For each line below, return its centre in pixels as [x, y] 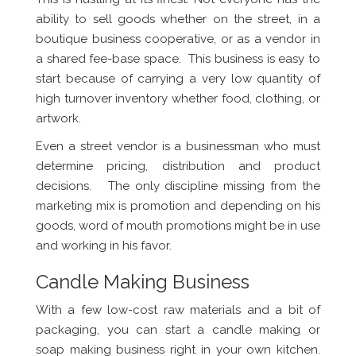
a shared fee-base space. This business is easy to [178, 59]
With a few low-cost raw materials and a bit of [178, 310]
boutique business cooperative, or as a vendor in [178, 39]
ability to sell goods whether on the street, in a [178, 19]
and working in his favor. [104, 246]
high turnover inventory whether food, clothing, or [178, 99]
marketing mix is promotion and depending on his [178, 206]
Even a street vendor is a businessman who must [178, 147]
